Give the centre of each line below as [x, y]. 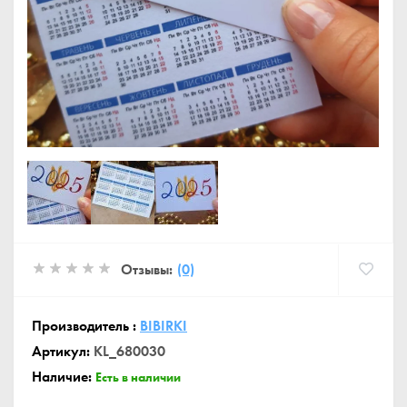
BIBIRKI [164, 326]
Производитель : [86, 326]
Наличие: [64, 377]
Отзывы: [147, 269]
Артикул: [63, 351]
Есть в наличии [138, 377]
